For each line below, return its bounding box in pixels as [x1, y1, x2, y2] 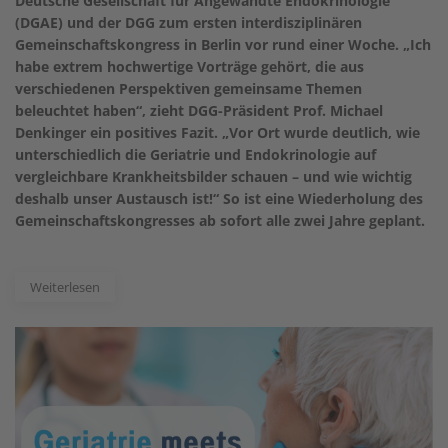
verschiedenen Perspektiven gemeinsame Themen [15, 78, 362, 98]
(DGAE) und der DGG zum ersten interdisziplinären [15, 12, 362, 32]
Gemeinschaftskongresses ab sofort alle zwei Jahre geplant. [15, 210, 425, 230]
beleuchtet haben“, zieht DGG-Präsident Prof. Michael [15, 100, 383, 120]
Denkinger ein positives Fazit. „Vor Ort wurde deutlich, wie [15, 122, 420, 142]
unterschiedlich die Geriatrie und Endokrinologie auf [15, 144, 376, 164]
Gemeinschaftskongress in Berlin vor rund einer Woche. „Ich [15, 34, 431, 54]
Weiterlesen [30, 277, 100, 296]
